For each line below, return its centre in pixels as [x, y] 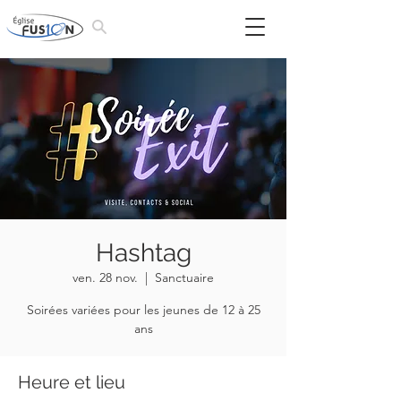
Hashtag [143, 253]
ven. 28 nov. [105, 277]
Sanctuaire [184, 277]
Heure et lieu [72, 382]
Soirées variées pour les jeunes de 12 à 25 [143, 310]
